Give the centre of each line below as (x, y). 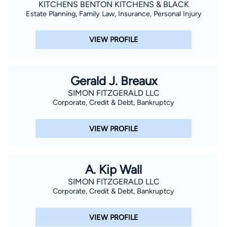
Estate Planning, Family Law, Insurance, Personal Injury (113, 13)
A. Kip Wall (113, 170)
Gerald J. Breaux (113, 81)
